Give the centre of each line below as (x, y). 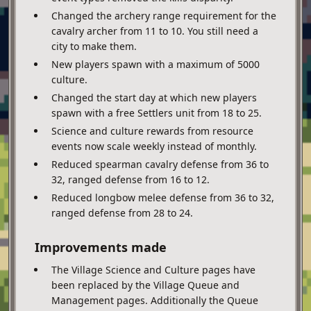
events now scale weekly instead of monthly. (154, 146)
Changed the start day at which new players (154, 97)
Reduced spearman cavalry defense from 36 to (160, 164)
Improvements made (101, 247)
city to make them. (94, 46)
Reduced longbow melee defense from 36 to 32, (163, 197)
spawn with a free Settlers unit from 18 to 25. (157, 112)
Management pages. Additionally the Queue (155, 300)
